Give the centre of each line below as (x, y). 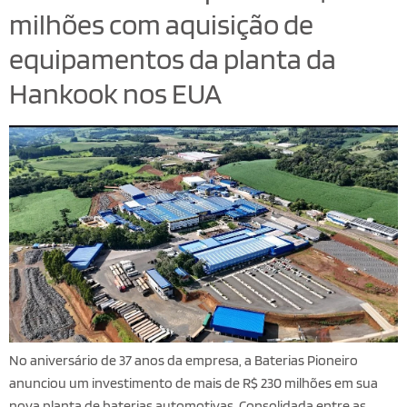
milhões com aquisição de (161, 25)
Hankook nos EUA (115, 94)
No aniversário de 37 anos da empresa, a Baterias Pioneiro (184, 361)
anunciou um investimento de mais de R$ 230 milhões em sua (194, 383)
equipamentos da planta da (173, 59)
